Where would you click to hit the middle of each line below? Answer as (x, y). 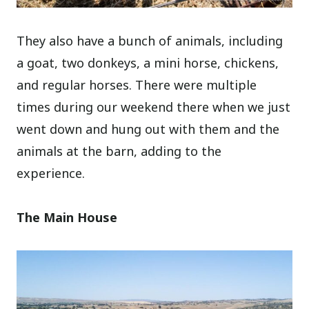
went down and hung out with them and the (148, 129)
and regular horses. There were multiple (137, 85)
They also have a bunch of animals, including (150, 41)
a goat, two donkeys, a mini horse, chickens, (148, 63)
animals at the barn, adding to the (119, 151)
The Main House (67, 218)
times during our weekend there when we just (154, 107)
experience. (51, 173)
